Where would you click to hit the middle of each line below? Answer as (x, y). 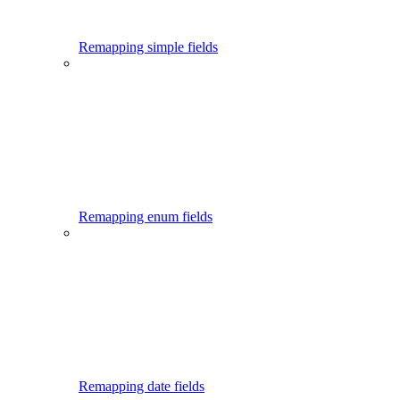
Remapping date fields (142, 386)
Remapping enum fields (146, 216)
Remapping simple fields (148, 46)
